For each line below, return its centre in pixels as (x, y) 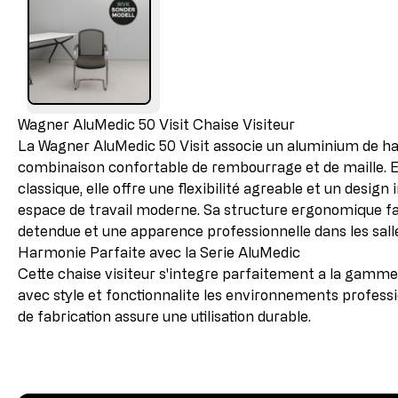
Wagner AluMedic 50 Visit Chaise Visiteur (156, 124)
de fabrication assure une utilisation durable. (164, 316)
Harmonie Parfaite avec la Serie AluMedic (159, 252)
